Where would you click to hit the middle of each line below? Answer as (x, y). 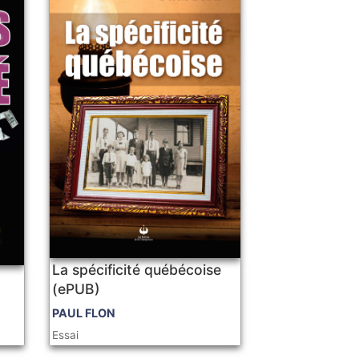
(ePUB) (77, 289)
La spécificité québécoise (137, 270)
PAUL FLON (84, 313)
